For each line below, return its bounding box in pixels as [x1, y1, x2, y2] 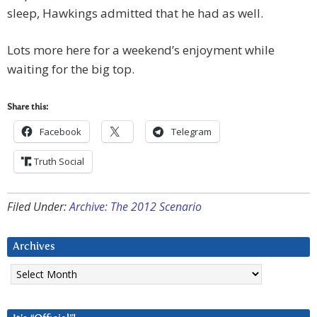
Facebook [40, 125, 81, 139]
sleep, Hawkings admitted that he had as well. [7, 5, 263, 22]
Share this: [7, 103, 48, 113]
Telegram [171, 125, 212, 139]
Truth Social [34, 155, 84, 168]
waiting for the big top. [7, 61, 134, 78]
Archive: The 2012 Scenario [69, 199, 202, 215]
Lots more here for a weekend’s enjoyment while [7, 42, 275, 59]
